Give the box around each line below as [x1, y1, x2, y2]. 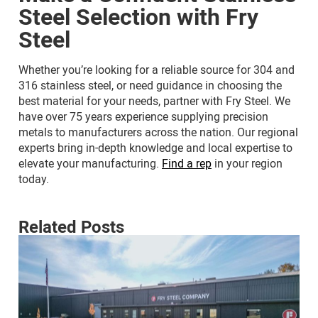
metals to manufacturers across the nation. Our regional [18, 124, 298, 140]
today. [18, 170, 49, 187]
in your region [212, 155, 283, 171]
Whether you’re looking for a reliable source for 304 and [18, 61, 295, 77]
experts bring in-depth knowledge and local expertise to [18, 139, 292, 155]
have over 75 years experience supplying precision [18, 108, 268, 124]
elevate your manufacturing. [18, 155, 162, 171]
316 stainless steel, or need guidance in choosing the [18, 77, 282, 93]
